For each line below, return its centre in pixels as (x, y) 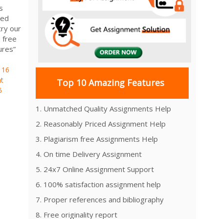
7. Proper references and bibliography (100, 199)
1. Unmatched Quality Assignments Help (103, 108)
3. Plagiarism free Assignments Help (97, 139)
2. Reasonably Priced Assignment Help (101, 123)
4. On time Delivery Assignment (89, 154)
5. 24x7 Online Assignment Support (95, 169)
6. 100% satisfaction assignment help (98, 184)
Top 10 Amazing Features (110, 83)
